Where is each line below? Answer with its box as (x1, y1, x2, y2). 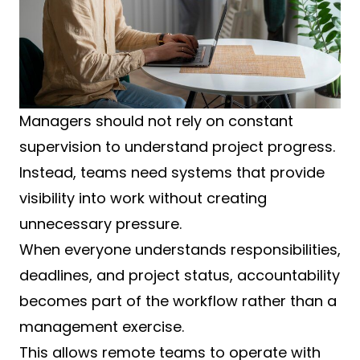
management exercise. (19, 317, 184, 337)
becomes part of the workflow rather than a (19, 291, 337, 312)
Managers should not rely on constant (19, 111, 293, 132)
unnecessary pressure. (19, 214, 182, 235)
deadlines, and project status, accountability (19, 265, 340, 286)
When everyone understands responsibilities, (19, 239, 341, 260)
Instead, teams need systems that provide (19, 162, 325, 183)
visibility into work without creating (19, 188, 267, 209)
